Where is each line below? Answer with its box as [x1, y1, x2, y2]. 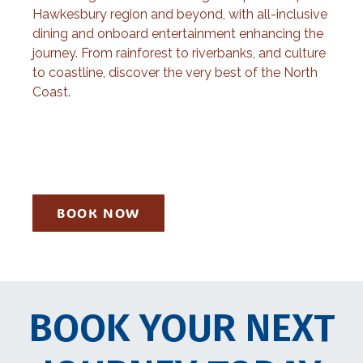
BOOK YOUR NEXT [28, 304, 335, 352]
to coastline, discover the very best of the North [32, 64, 318, 80]
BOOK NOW [57, 203, 140, 221]
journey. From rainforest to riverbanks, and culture [32, 45, 326, 61]
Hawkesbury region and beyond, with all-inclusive [32, 6, 327, 22]
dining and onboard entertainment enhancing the [32, 25, 323, 41]
